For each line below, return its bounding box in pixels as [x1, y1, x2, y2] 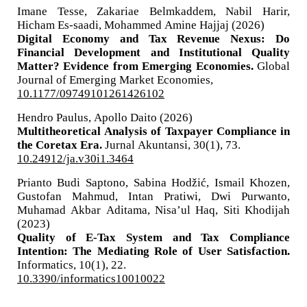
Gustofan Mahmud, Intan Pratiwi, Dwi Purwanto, [16, 189, 291, 201]
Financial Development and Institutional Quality [16, 45, 291, 58]
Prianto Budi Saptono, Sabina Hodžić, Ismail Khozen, [16, 175, 291, 188]
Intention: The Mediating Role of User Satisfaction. [16, 244, 291, 256]
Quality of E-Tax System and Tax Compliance [16, 230, 291, 243]
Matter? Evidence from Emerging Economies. [16, 59, 258, 71]
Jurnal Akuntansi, [104, 138, 193, 150]
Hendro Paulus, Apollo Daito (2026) [16, 110, 193, 123]
